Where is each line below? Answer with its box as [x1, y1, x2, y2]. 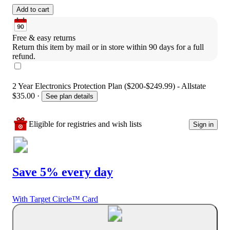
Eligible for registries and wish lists [29, 120, 142, 129]
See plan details [46, 92, 93, 101]
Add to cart [16, 6, 49, 14]
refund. [12, 52, 35, 61]
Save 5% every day [12, 165, 113, 179]
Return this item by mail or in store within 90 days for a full [12, 43, 204, 52]
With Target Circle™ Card [12, 195, 98, 203]
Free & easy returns [12, 33, 75, 43]
